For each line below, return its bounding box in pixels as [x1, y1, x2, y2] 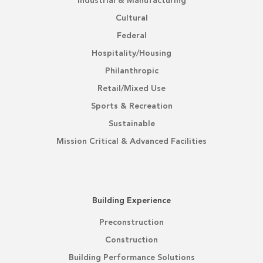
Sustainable [108, 119, 155, 128]
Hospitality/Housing [92, 49, 171, 58]
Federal [116, 31, 147, 40]
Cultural [115, 14, 148, 22]
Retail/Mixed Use [97, 84, 166, 93]
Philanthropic [104, 66, 159, 75]
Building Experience [92, 196, 171, 205]
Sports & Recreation [90, 102, 173, 110]
